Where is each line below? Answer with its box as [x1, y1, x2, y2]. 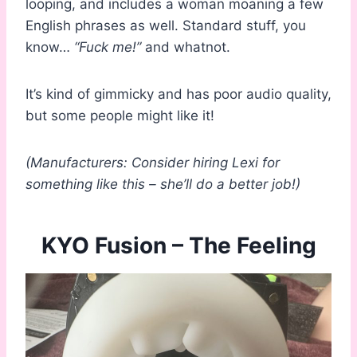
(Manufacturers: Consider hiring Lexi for [25, 155, 280, 171]
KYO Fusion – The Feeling [41, 232, 316, 260]
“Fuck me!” [74, 39, 145, 56]
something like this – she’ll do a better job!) [25, 176, 300, 193]
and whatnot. [145, 39, 230, 56]
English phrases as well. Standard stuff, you [25, 18, 306, 34]
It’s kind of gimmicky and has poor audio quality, [25, 86, 331, 103]
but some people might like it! [25, 108, 214, 124]
